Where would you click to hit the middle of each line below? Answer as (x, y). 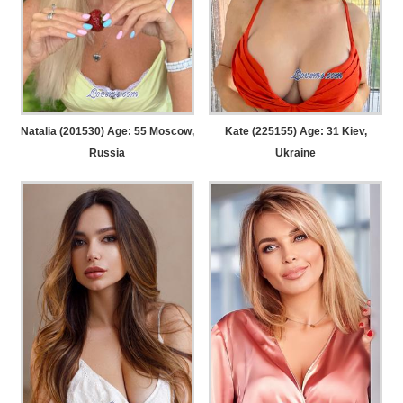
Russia (107, 152)
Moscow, (170, 131)
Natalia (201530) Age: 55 (83, 131)
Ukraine (296, 152)
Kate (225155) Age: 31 (282, 131)
